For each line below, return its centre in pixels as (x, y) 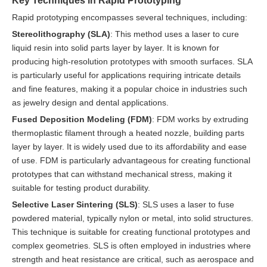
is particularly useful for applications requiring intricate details (126, 75)
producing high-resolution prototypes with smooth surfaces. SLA (132, 61)
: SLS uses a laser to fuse (186, 204)
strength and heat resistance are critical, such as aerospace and (133, 259)
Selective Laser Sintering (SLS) (75, 204)
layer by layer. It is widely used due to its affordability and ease (129, 146)
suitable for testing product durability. (81, 187)
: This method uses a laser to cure (175, 34)
